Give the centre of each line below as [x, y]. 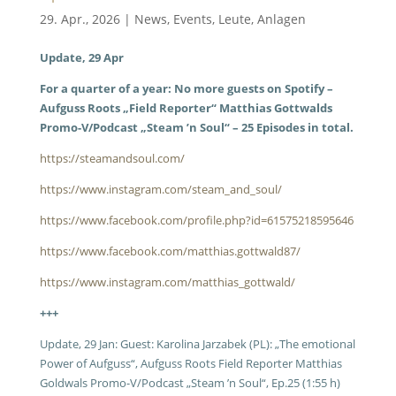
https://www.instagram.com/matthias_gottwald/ [167, 282]
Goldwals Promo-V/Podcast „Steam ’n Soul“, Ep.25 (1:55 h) [190, 383]
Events [192, 19]
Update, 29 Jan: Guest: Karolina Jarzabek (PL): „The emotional [197, 344]
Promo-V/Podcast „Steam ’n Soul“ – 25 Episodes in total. [196, 127]
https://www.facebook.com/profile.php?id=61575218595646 [196, 220]
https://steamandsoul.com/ [112, 158]
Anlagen [281, 19]
